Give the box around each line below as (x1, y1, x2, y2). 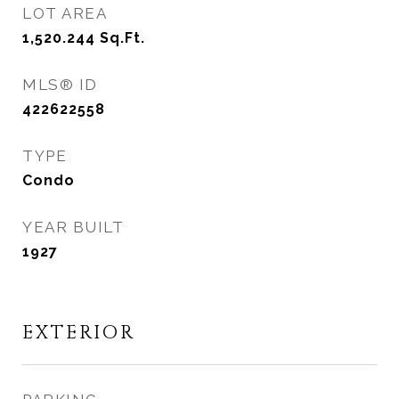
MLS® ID (22, 76, 98, 94)
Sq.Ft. (100, 29, 145, 46)
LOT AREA (22, 4, 107, 22)
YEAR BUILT (22, 218, 124, 236)
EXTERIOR (22, 321, 135, 346)
